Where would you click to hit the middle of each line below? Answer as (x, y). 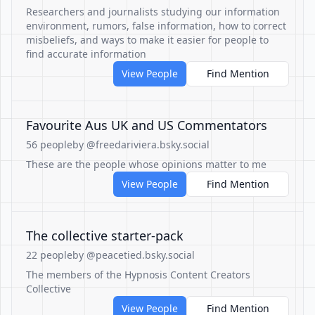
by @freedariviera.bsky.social (141, 144)
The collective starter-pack (105, 236)
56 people (49, 144)
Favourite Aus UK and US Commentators (147, 125)
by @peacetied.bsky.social (134, 255)
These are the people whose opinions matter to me (146, 164)
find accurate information (86, 54)
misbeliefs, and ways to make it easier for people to (147, 40)
